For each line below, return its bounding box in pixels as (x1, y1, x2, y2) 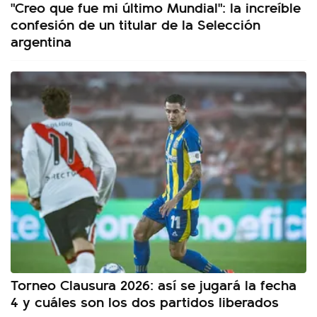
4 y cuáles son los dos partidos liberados (11, 291, 279, 312)
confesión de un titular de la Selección (11, 13, 260, 35)
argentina (11, 30, 71, 52)
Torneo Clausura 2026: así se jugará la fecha (11, 274, 296, 295)
